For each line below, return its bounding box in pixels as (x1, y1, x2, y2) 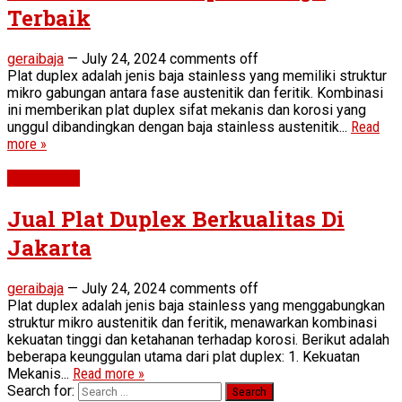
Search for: (7, 381, 74, 399)
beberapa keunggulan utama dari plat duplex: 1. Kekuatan (7, 347, 360, 365)
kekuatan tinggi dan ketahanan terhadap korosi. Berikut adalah (7, 330, 389, 348)
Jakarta (7, 232, 92, 262)
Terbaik (7, 4, 91, 33)
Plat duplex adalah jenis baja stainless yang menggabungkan (7, 296, 385, 314)
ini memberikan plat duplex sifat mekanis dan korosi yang (7, 100, 366, 118)
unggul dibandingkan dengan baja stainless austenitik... (7, 118, 351, 135)
